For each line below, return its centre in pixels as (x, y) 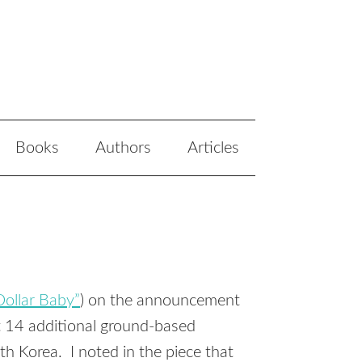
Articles (213, 148)
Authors (123, 148)
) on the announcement (160, 301)
